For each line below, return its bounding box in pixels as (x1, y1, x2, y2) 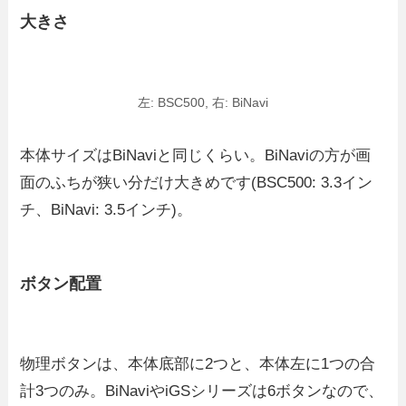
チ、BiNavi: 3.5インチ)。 (20, 201, 193, 219)
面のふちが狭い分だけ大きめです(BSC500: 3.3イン (20, 174, 373, 192)
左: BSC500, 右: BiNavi (138, 96, 268, 111)
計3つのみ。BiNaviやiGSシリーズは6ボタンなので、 (20, 382, 384, 400)
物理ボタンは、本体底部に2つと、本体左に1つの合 (20, 354, 376, 372)
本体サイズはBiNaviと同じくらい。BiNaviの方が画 (20, 147, 372, 165)
